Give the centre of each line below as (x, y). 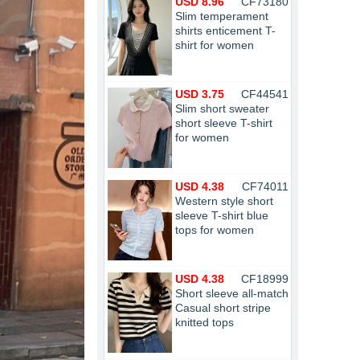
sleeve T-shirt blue (222, 215)
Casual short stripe (223, 308)
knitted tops (205, 322)
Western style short (224, 201)
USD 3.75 (200, 94)
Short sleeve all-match (232, 293)
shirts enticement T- (225, 31)
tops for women (215, 230)
